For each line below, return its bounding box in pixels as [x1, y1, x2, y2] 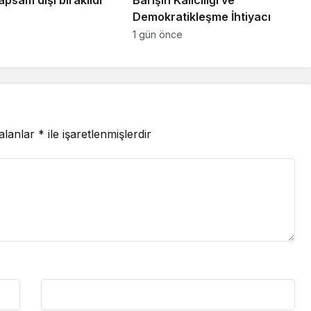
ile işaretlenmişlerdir [44, 126, 151, 141]
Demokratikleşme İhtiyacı [132, 9, 271, 24]
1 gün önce [132, 28, 183, 40]
